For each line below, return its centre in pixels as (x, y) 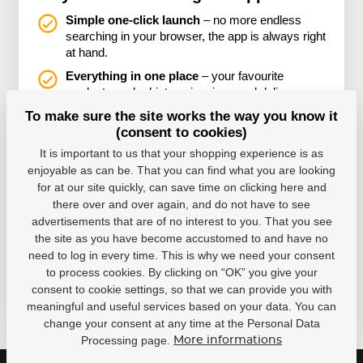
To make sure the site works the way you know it (181, 116)
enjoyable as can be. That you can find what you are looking (181, 171)
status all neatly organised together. (159, 109)
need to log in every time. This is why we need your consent (181, 256)
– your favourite (241, 77)
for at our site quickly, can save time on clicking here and (181, 188)
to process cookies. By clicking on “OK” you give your (181, 273)
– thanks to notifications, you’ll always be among (193, 148)
